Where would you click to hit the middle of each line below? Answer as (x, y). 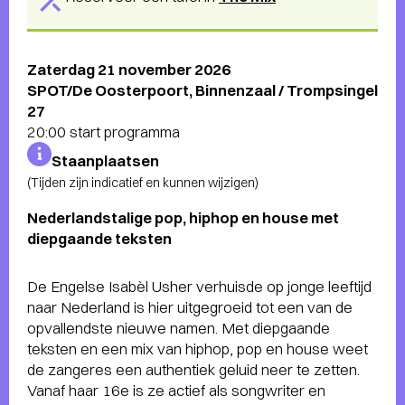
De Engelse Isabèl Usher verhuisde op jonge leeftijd (199, 286)
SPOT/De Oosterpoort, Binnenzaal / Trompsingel (202, 90)
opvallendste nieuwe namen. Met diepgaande (179, 328)
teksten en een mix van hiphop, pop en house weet (198, 348)
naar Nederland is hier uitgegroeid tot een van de (190, 307)
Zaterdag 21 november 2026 (129, 69)
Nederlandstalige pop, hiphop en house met (183, 217)
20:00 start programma (104, 132)
